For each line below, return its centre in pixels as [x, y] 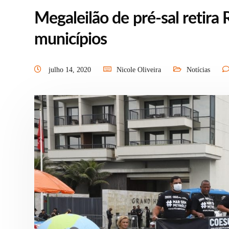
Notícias [198, 70]
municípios [71, 39]
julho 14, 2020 [71, 70]
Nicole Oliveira [139, 70]
